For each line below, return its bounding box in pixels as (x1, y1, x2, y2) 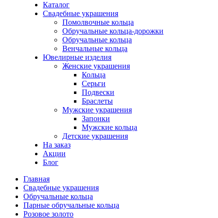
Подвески (82, 88, 114, 96)
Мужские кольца (82, 123, 137, 131)
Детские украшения (62, 132, 128, 140)
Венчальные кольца (62, 44, 127, 53)
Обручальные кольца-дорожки (62, 27, 163, 35)
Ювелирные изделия (43, 53, 111, 61)
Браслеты (82, 97, 113, 105)
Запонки (82, 114, 110, 123)
